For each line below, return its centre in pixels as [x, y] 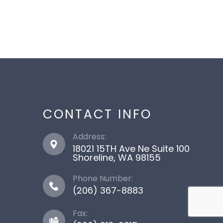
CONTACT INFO [97, 114]
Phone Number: [103, 178]
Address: [89, 137]
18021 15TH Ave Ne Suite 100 [131, 149]
